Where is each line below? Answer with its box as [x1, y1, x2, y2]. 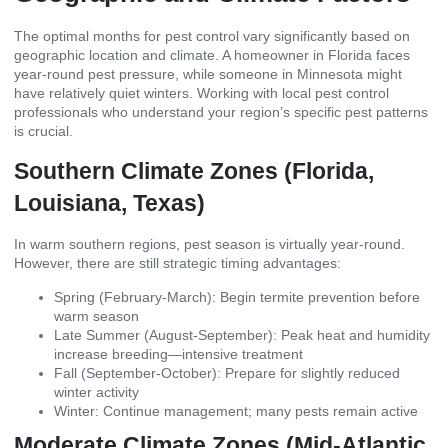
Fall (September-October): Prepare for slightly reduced [54, 364, 400, 381]
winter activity [54, 383, 139, 400]
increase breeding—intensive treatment [54, 345, 303, 362]
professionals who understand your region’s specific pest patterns [14, 104, 428, 121]
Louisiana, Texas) [14, 190, 205, 217]
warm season [54, 307, 139, 324]
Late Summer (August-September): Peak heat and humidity [54, 326, 430, 343]
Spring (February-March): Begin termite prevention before [54, 288, 420, 305]
